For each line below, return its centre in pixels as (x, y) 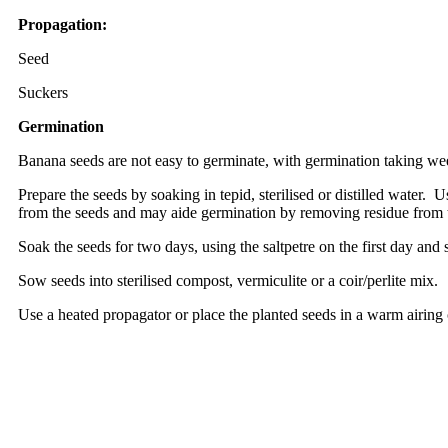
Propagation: (62, 24)
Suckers (43, 92)
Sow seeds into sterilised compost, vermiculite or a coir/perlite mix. (228, 280)
